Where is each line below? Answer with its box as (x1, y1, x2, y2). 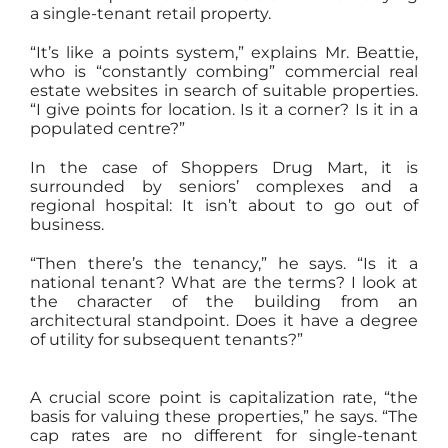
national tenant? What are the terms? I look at (29, 273, 419, 292)
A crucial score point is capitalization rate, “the (29, 388, 419, 407)
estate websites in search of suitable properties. (29, 81, 419, 100)
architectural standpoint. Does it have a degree (29, 311, 419, 330)
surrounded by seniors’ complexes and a (29, 177, 419, 196)
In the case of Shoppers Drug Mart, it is (29, 158, 419, 177)
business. (29, 215, 104, 234)
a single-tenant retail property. (29, 4, 271, 23)
